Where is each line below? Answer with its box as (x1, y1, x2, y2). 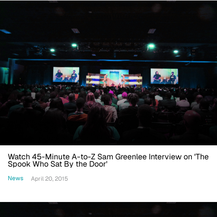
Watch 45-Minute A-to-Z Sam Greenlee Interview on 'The (8, 151, 209, 162)
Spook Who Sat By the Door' (8, 158, 108, 169)
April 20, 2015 (31, 174, 68, 183)
